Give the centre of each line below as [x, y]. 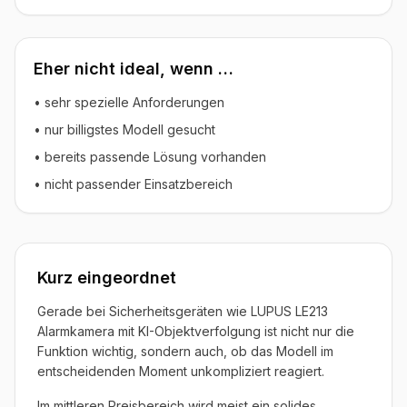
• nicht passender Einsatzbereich [133, 184]
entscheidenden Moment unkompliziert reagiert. [181, 371]
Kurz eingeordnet [107, 277]
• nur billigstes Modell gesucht [124, 129]
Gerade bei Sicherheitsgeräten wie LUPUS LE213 [183, 311]
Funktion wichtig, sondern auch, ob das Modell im [185, 351]
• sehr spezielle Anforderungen [129, 102]
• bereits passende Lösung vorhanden [150, 156]
